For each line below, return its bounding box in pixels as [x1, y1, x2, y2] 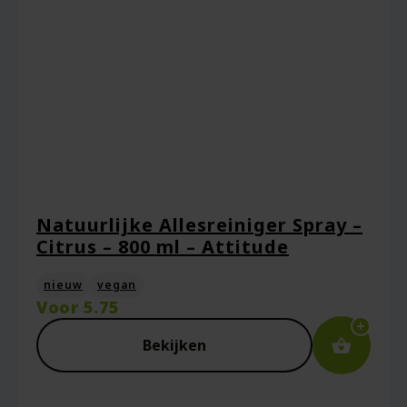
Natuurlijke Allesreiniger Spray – [36, 213, 362, 237]
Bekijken [143, 335, 206, 355]
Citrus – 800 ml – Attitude [36, 234, 289, 259]
